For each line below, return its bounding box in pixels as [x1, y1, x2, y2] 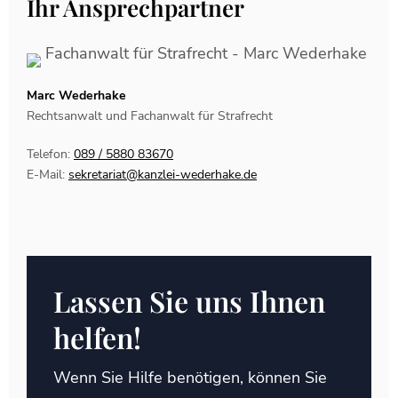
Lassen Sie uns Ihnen [53, 282, 325, 320]
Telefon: [27, 146, 74, 163]
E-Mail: [27, 166, 68, 183]
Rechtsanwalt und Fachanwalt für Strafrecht [27, 107, 273, 124]
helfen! [53, 318, 141, 356]
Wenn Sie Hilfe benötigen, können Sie [53, 367, 327, 388]
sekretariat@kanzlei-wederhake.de [68, 166, 257, 183]
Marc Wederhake [27, 87, 126, 104]
